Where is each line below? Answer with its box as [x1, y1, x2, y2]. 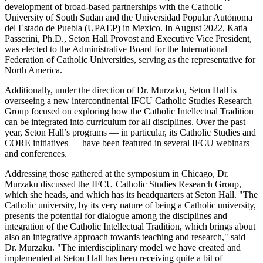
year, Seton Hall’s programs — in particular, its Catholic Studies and [5, 127, 256, 137]
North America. [5, 65, 62, 75]
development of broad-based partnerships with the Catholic [5, 1, 222, 12]
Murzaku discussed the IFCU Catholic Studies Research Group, [5, 178, 241, 189]
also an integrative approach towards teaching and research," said [5, 231, 245, 242]
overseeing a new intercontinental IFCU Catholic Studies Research [5, 95, 252, 106]
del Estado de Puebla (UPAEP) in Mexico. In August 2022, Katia [5, 22, 247, 33]
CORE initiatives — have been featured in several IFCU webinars [5, 137, 249, 148]
